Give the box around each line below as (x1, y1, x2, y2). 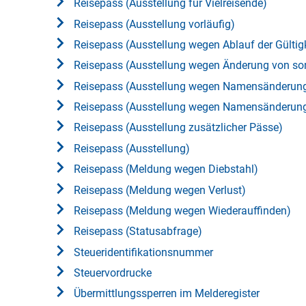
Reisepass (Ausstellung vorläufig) (74, 17, 235, 31)
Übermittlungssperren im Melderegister (74, 287, 260, 301)
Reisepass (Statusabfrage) (74, 225, 202, 238)
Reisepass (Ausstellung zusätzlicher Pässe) (74, 121, 283, 135)
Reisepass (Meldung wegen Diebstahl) (74, 163, 258, 176)
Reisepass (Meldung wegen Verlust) (74, 183, 246, 197)
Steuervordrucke (74, 266, 152, 280)
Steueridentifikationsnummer (74, 245, 213, 259)
